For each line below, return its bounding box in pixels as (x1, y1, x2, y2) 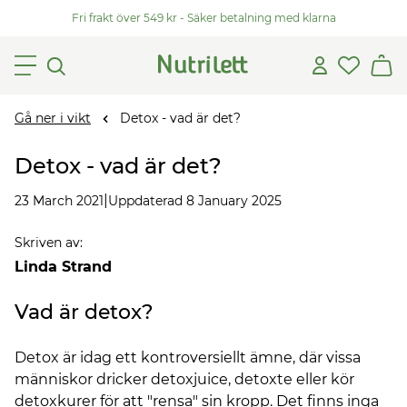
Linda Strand (15, 258, 112, 275)
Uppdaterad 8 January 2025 (108, 192, 282, 209)
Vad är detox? (15, 300, 154, 324)
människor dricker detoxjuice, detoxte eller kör (15, 371, 354, 388)
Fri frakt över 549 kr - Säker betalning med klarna (71, 11, 336, 25)
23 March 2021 (15, 192, 104, 209)
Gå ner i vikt (15, 110, 91, 126)
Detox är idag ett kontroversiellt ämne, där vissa (15, 349, 361, 366)
